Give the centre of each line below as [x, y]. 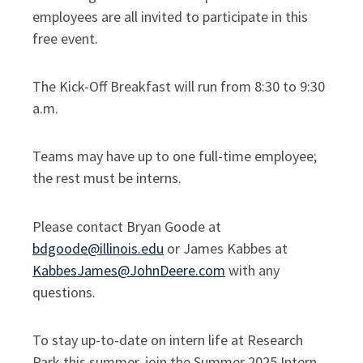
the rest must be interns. [107, 178]
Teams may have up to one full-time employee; [175, 156]
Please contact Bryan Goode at [127, 226]
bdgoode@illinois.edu [98, 248]
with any [254, 270]
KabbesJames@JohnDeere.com [129, 270]
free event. [67, 38]
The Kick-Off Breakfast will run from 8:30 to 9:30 [179, 86]
